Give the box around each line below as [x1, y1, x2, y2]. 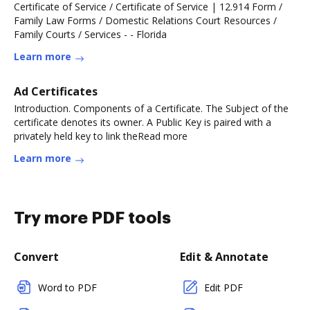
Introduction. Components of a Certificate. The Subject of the [14, 101, 289, 115]
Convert [14, 248, 59, 264]
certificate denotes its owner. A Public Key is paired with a [14, 115, 271, 129]
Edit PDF [204, 280, 243, 294]
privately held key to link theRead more [14, 129, 188, 143]
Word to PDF [38, 280, 97, 294]
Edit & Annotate [180, 248, 268, 264]
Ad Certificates [14, 83, 98, 99]
